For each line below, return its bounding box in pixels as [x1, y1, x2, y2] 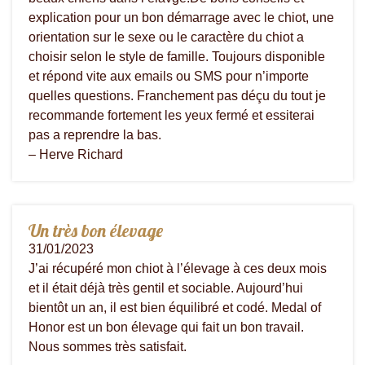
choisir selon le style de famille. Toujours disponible [29, 49, 325, 64]
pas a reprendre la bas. [29, 127, 161, 142]
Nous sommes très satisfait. [29, 339, 187, 354]
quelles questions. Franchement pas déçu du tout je [29, 88, 326, 103]
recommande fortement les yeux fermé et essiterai [29, 108, 314, 122]
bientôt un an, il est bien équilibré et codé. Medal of [29, 300, 321, 314]
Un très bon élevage [29, 218, 163, 242]
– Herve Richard [29, 147, 123, 161]
